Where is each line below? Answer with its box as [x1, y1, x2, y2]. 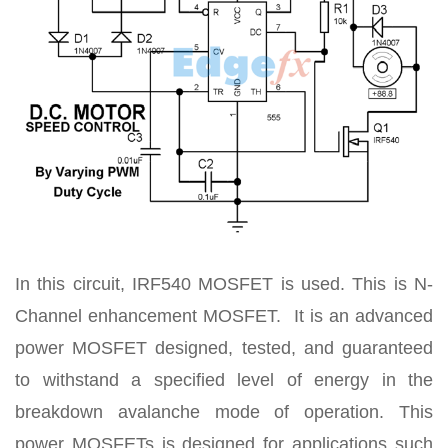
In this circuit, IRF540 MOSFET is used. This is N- [15, 273, 433, 294]
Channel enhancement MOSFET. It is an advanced [15, 305, 433, 326]
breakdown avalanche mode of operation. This [15, 401, 433, 422]
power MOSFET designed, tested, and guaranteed [15, 337, 433, 358]
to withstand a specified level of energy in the [15, 369, 433, 390]
